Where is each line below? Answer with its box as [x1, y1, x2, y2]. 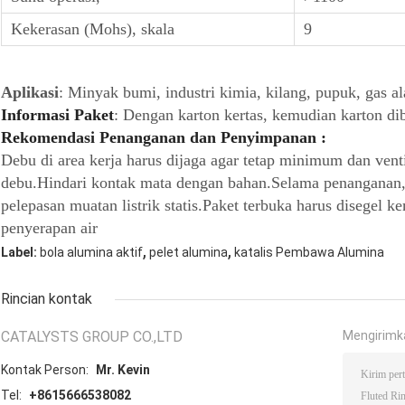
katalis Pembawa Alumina [234, 245, 384, 260]
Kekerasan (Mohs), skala [11, 20, 174, 39]
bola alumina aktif [40, 245, 143, 260]
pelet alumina [149, 245, 228, 260]
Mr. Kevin [96, 363, 150, 378]
